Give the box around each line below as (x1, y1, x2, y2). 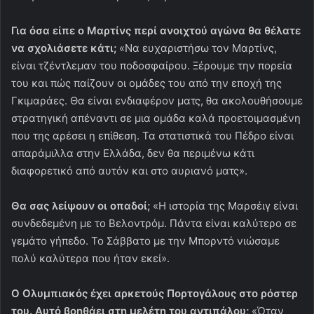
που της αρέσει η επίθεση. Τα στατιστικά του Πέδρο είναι (11, 128, 294, 142)
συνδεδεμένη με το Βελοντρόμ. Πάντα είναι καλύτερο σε (11, 216, 296, 230)
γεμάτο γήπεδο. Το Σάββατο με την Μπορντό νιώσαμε (11, 233, 280, 247)
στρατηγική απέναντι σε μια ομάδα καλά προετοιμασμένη (11, 111, 301, 125)
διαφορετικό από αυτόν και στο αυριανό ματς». (11, 163, 247, 177)
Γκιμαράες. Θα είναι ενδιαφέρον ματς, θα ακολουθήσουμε (11, 93, 303, 107)
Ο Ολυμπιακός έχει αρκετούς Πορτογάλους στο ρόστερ (11, 286, 298, 300)
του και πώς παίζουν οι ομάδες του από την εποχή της (11, 76, 282, 90)
